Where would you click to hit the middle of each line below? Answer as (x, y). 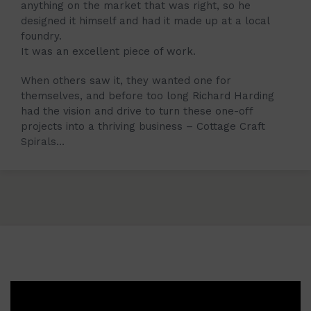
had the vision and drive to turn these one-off (137, 111)
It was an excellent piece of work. (108, 51)
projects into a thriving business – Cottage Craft (143, 126)
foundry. (41, 36)
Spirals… (43, 142)
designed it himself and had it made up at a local (145, 21)
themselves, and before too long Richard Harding (148, 96)
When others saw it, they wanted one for (126, 81)
